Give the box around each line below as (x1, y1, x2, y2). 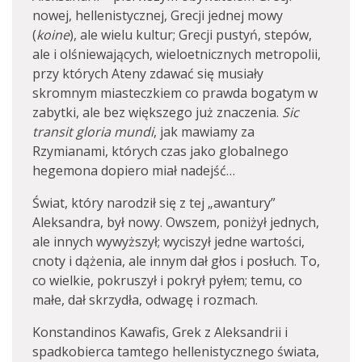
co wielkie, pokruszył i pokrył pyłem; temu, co (32, 271, 302, 289)
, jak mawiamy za (154, 123, 255, 141)
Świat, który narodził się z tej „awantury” (32, 194, 276, 212)
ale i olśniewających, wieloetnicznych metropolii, (32, 45, 321, 63)
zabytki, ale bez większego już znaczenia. (32, 103, 282, 121)
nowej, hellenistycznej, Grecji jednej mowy (32, 6, 283, 24)
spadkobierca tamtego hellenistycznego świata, (32, 343, 319, 360)
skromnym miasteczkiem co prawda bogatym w (32, 84, 318, 102)
